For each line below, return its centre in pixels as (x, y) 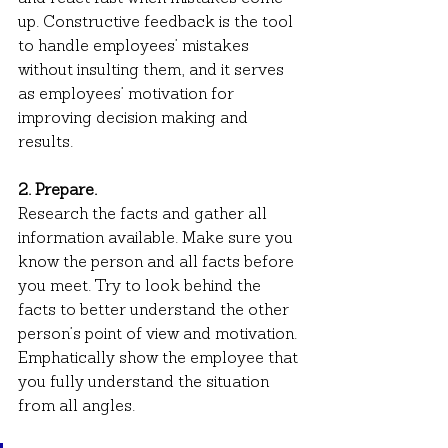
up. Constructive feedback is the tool (157, 22)
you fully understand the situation (145, 382)
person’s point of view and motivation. (159, 334)
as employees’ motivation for (128, 94)
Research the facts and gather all (144, 214)
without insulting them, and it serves (153, 70)
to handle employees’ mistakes (135, 46)
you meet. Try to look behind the (141, 286)
